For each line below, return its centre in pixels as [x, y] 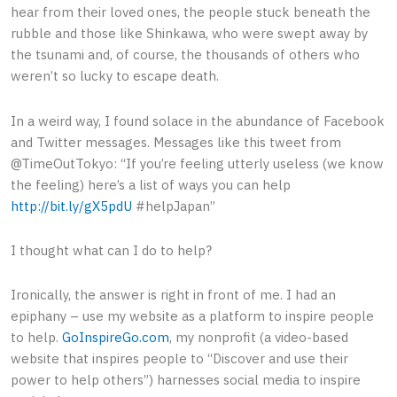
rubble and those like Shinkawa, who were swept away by [189, 34]
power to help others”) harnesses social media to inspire [186, 380]
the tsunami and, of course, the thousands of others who [185, 55]
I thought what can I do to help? [111, 250]
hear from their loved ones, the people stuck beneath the [191, 12]
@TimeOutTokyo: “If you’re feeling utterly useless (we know [197, 163]
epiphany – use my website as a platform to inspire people [192, 316]
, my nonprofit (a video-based [259, 338]
